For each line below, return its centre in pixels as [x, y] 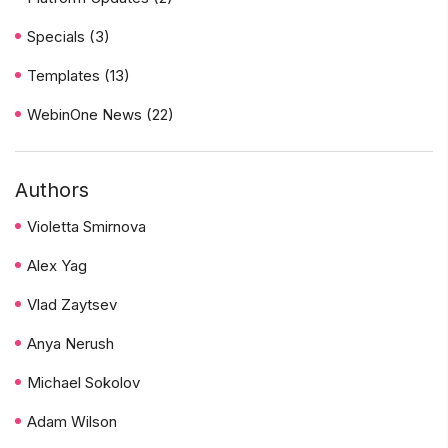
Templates [65, 75]
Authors [52, 189]
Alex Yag [57, 265]
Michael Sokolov [83, 382]
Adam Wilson [72, 421]
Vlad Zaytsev [72, 304]
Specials [58, 36]
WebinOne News [86, 114]
